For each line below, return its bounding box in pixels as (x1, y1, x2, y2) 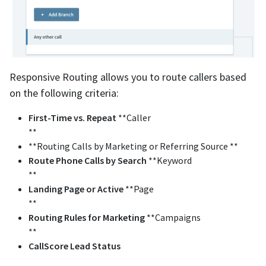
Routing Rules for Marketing (28, 211, 145, 223)
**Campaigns (145, 211, 201, 223)
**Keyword (147, 154, 192, 166)
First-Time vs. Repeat (28, 111, 116, 123)
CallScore (28, 239, 68, 252)
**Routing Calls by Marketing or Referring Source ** (28, 140, 238, 152)
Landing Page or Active (28, 182, 123, 195)
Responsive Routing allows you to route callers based (9, 69, 246, 84)
